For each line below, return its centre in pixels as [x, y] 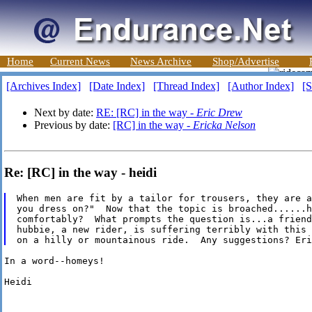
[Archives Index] [44, 86]
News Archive [161, 61]
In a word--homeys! [54, 261]
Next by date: [65, 112]
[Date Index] [117, 86]
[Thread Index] [186, 86]
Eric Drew [219, 112]
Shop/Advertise [246, 61]
